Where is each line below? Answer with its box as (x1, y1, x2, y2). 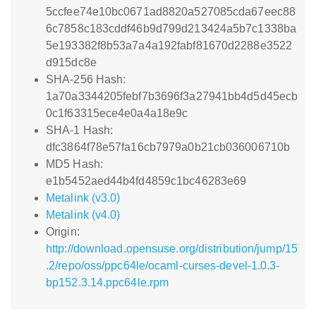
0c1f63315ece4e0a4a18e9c (46, 107, 188, 119)
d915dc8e (46, 56, 97, 68)
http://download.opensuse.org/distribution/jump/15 (46, 243, 298, 255)
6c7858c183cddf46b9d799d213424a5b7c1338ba (46, 23, 297, 35)
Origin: (46, 226, 80, 238)
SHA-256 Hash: (46, 73, 126, 85)
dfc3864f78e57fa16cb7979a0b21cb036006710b (46, 141, 291, 153)
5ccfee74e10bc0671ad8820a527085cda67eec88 (46, 6, 296, 18)
